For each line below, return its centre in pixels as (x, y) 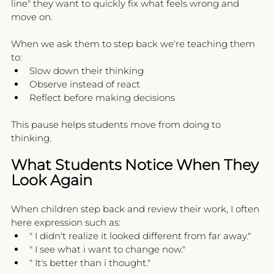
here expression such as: (66, 223)
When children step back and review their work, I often (136, 209)
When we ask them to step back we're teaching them (134, 44)
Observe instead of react (85, 84)
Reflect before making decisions (102, 98)
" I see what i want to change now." (107, 250)
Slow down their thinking (87, 71)
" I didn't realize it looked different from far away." (140, 236)
